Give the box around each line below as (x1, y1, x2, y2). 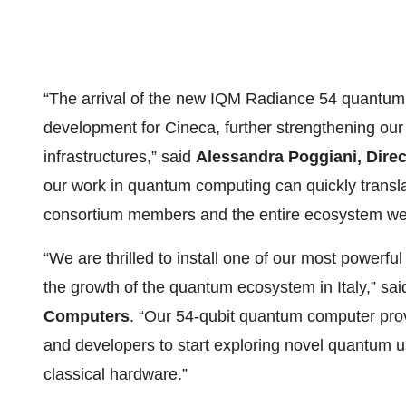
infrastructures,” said (43, 148, 196, 166)
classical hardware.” (43, 365, 188, 383)
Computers (43, 307, 130, 325)
